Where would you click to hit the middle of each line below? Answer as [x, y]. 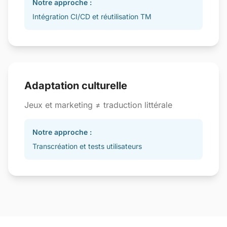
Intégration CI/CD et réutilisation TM [92, 16]
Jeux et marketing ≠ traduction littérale [98, 105]
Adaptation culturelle [76, 86]
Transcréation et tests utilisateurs [87, 146]
